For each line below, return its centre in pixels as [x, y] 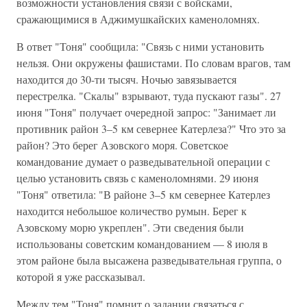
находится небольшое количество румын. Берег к [132, 211]
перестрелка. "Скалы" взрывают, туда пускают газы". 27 [149, 96]
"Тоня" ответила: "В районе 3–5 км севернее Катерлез [143, 194]
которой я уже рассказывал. [81, 277]
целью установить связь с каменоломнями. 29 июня [137, 178]
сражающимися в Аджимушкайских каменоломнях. [138, 19]
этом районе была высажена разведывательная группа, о [149, 260]
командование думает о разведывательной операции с [143, 161]
